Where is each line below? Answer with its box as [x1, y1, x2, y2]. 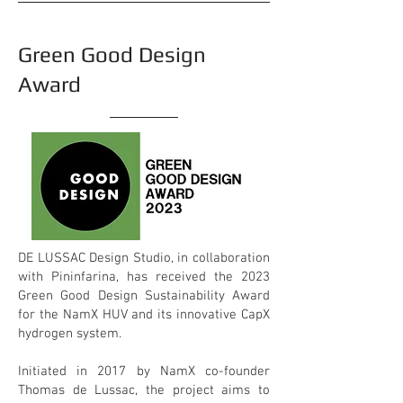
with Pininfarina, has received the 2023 [18, 269, 270, 285]
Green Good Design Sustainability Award [18, 288, 270, 304]
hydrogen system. [18, 326, 121, 342]
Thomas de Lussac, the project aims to [18, 382, 270, 399]
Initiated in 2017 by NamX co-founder [18, 363, 270, 380]
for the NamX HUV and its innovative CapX [18, 307, 270, 323]
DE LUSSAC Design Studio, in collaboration [18, 250, 270, 266]
